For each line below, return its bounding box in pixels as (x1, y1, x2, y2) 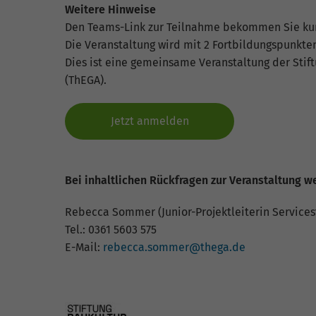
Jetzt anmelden (110, 114, 189, 128)
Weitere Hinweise (65, 3, 156, 17)
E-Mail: (65, 241, 103, 255)
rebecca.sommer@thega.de (103, 241, 245, 255)
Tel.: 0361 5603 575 (65, 223, 157, 237)
